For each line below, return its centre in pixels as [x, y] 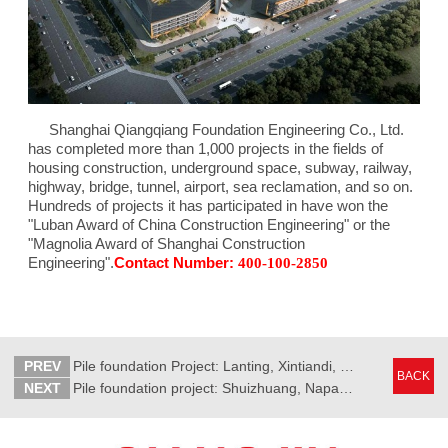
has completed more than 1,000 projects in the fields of [205, 148]
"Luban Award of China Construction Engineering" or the [208, 224]
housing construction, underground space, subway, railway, [219, 167]
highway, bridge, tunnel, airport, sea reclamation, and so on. [220, 186]
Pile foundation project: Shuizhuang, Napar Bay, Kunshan [345, 388]
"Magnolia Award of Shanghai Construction [166, 243]
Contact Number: [173, 262]
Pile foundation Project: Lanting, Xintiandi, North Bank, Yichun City [346, 366]
